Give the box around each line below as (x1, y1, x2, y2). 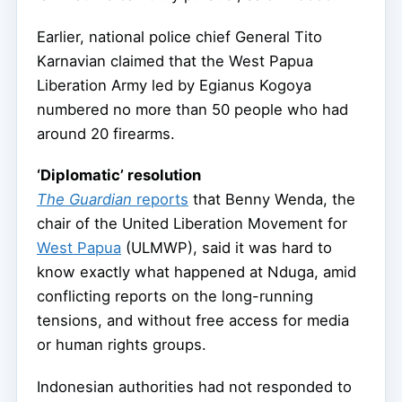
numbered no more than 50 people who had (37, 100, 348, 118)
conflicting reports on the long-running (37, 287, 313, 306)
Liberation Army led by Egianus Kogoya (37, 75, 311, 94)
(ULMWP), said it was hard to (121, 239, 332, 258)
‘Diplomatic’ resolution (37, 166, 201, 185)
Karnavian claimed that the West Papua (37, 51, 313, 70)
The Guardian (37, 190, 132, 209)
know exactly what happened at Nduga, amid (37, 263, 356, 282)
